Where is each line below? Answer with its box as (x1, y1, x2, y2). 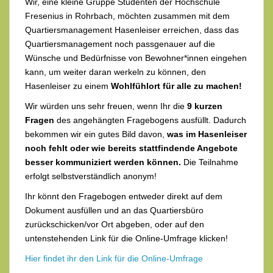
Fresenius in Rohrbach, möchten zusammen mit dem (25, 10, 230, 21)
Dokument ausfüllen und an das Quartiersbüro (25, 205, 204, 215)
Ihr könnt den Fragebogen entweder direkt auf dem (25, 191, 222, 201)
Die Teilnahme (181, 157, 238, 167)
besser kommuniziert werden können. (25, 157, 181, 167)
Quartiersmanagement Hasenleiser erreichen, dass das (25, 24, 239, 35)
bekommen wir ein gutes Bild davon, (25, 129, 167, 139)
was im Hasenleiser (167, 129, 247, 139)
